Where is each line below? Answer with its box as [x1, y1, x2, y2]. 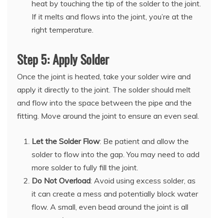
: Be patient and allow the [100, 136, 189, 146]
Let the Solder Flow [32, 136, 100, 146]
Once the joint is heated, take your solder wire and [17, 72, 191, 82]
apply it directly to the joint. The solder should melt [17, 85, 191, 95]
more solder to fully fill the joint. [32, 163, 138, 173]
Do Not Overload [32, 176, 91, 186]
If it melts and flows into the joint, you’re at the [32, 12, 193, 22]
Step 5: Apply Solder [17, 50, 109, 69]
